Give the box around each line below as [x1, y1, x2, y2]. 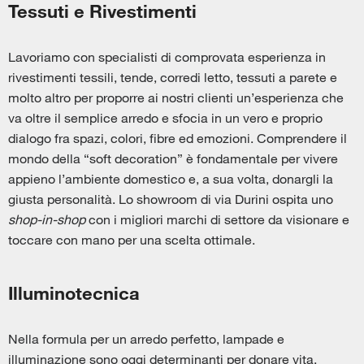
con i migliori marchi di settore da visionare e [85, 210, 349, 227]
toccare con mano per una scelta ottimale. [8, 231, 255, 247]
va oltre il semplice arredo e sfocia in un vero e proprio [8, 109, 323, 125]
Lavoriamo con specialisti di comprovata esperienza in [8, 48, 326, 64]
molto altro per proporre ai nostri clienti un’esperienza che [8, 89, 344, 105]
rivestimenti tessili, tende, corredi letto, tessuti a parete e [8, 68, 337, 84]
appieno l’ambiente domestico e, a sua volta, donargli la [8, 170, 333, 186]
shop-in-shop [8, 210, 85, 227]
